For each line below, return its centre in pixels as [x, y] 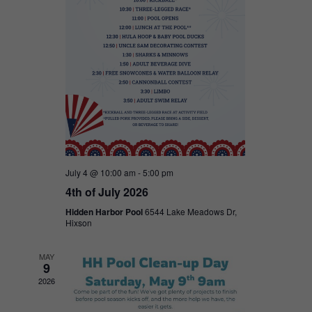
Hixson [78, 222]
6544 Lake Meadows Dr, [190, 211]
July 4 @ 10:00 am [100, 172]
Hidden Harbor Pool [105, 211]
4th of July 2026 [107, 192]
